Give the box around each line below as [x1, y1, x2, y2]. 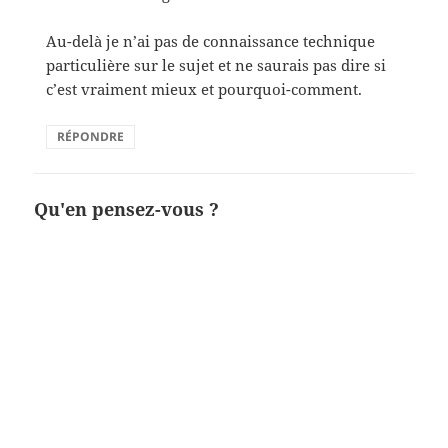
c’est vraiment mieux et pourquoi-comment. [46, 78, 363, 99]
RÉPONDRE [57, 127, 125, 145]
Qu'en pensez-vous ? [34, 196, 220, 221]
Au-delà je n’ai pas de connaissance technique [46, 30, 376, 51]
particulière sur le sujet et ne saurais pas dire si [46, 54, 387, 75]
